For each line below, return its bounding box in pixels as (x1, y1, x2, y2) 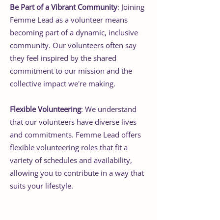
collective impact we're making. (10, 78, 115, 88)
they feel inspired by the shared (10, 53, 116, 63)
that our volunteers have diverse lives (10, 116, 137, 127)
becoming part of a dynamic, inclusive (10, 27, 138, 37)
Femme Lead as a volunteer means (10, 14, 128, 25)
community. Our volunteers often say (10, 40, 137, 50)
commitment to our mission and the (10, 65, 132, 76)
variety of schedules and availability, (10, 155, 132, 165)
